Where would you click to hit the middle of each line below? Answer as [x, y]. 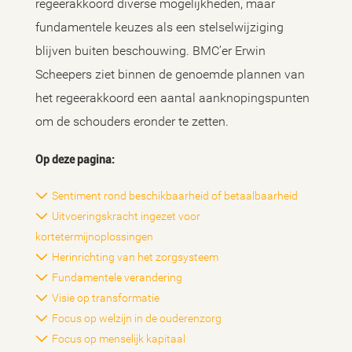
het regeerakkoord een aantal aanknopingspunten [172, 98]
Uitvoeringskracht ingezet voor [126, 216]
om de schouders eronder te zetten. [132, 121]
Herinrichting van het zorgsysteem [135, 257]
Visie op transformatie [106, 298]
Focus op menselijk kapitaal [119, 339]
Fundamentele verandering [117, 277]
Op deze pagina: [75, 159]
